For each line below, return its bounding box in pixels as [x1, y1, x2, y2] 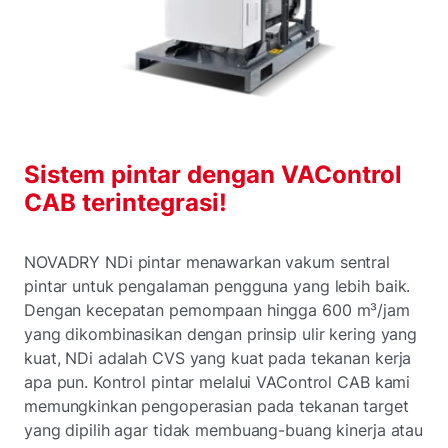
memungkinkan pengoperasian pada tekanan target [24, 395, 409, 416]
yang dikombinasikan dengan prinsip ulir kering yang [24, 323, 418, 344]
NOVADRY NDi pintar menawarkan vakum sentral [24, 251, 390, 272]
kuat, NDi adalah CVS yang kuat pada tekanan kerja [24, 347, 412, 368]
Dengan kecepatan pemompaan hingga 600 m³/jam [24, 299, 410, 320]
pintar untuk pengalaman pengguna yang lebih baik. [24, 275, 411, 296]
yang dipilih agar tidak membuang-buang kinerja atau [24, 419, 424, 440]
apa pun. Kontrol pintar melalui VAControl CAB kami [24, 371, 411, 392]
